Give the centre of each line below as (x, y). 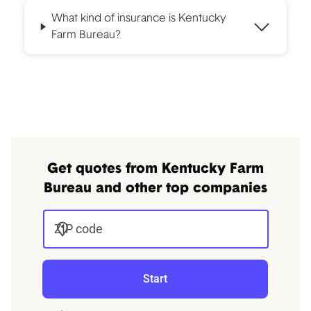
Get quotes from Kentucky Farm (155, 169)
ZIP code (78, 228)
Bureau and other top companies (155, 188)
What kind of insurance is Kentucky (138, 18)
